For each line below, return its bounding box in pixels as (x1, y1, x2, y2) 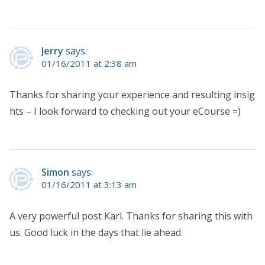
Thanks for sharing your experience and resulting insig (9, 88, 255, 101)
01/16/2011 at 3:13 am (41, 178, 137, 190)
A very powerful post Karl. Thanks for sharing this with (9, 209, 253, 222)
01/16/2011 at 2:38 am (41, 57, 137, 69)
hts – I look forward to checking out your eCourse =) (9, 104, 241, 118)
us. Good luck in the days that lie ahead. (9, 225, 183, 239)
